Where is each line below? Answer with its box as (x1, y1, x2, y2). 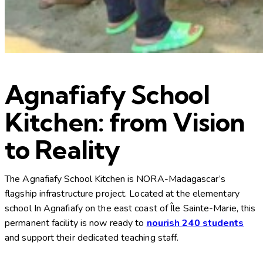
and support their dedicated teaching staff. (5, 231, 179, 244)
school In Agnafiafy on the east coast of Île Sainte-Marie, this (5, 201, 256, 215)
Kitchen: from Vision (5, 106, 245, 139)
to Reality (5, 133, 120, 166)
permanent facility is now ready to (5, 216, 147, 230)
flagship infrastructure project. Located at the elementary (5, 187, 240, 200)
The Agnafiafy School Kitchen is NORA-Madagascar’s (5, 172, 225, 186)
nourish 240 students (146, 216, 244, 230)
